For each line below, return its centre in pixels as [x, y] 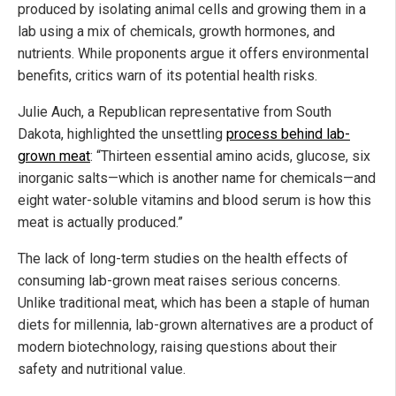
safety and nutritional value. [102, 369]
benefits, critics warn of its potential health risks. [168, 75]
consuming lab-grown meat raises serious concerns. [179, 280]
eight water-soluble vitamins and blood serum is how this [194, 200]
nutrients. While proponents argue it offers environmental [193, 53]
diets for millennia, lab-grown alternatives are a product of [196, 324]
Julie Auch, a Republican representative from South [175, 111]
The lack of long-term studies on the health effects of [183, 258]
